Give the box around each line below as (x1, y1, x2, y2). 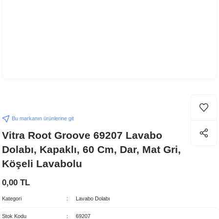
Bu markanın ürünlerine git (12, 115, 74, 121)
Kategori (2, 196, 22, 201)
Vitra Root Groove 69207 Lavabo (2, 130, 162, 141)
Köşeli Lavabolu (2, 158, 82, 169)
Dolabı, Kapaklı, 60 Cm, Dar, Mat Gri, (2, 144, 181, 155)
